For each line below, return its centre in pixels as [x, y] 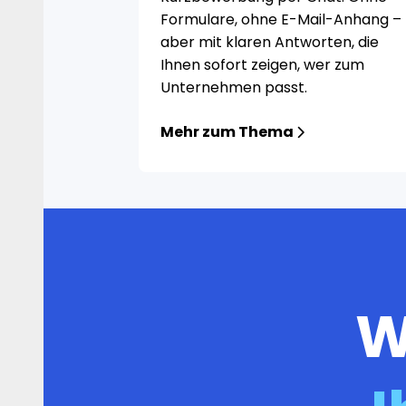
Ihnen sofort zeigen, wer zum [263, 65]
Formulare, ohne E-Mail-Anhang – [281, 19]
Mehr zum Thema [227, 132]
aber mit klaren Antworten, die [270, 42]
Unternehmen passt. [234, 87]
